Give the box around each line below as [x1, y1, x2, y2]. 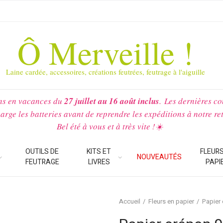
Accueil [119, 197, 140, 206]
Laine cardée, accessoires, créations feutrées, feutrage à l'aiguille [6, 66, 206, 77]
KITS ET [87, 146, 111, 157]
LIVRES [88, 157, 110, 167]
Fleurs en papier [148, 197, 194, 206]
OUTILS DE [25, 146, 59, 157]
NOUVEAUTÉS [136, 151, 182, 162]
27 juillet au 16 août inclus [64, 95, 159, 107]
